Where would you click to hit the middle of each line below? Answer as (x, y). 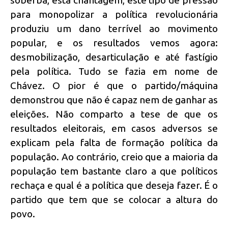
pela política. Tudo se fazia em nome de (114, 71)
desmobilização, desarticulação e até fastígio (114, 57)
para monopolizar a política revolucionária (114, 14)
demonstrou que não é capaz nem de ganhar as (114, 99)
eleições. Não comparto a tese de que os (114, 114)
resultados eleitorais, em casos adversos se (114, 128)
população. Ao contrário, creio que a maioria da (114, 156)
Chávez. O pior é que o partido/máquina (114, 85)
